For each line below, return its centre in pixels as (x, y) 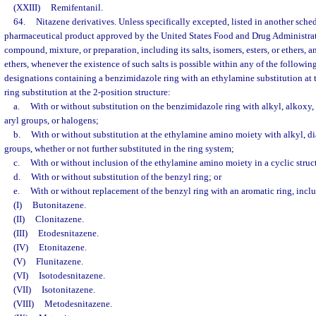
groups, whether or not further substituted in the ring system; (119, 149)
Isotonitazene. (68, 290)
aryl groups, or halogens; (51, 121)
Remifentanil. (77, 8)
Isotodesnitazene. (72, 276)
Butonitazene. (59, 205)
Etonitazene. (62, 248)
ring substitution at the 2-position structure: (87, 92)
